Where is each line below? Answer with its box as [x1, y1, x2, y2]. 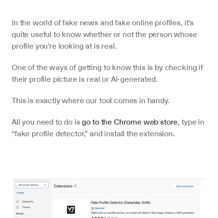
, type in [178, 116, 204, 127]
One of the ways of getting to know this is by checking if [12, 62, 203, 73]
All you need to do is [12, 116, 82, 127]
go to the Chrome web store [82, 116, 178, 127]
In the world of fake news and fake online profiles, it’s [12, 17, 194, 28]
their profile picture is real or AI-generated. [12, 73, 158, 85]
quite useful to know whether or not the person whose [12, 29, 197, 40]
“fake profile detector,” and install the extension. [12, 128, 175, 139]
